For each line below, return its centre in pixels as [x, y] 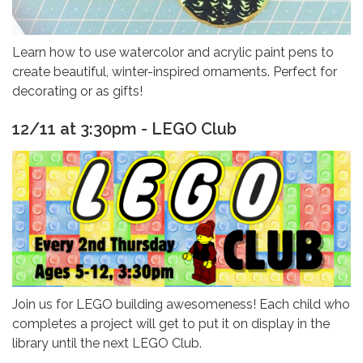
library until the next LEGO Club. [107, 343]
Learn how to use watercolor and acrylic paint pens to [173, 53]
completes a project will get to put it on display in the [171, 323]
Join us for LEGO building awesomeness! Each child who [181, 304]
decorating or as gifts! [77, 92]
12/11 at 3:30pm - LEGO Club [126, 129]
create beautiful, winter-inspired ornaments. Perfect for [175, 72]
